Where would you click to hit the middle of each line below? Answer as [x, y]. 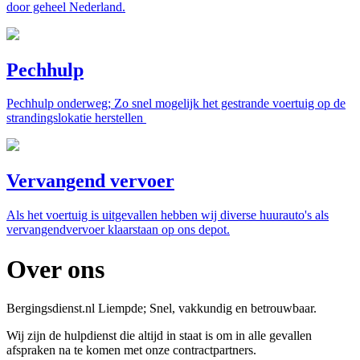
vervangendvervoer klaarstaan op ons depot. [118, 230]
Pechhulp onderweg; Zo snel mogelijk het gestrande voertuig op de [176, 104]
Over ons [55, 269]
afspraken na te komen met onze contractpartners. [131, 350]
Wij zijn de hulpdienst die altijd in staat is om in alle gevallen [159, 336]
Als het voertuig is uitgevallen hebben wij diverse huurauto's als [168, 215]
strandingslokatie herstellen [76, 118]
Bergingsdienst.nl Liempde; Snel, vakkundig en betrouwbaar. [162, 309]
